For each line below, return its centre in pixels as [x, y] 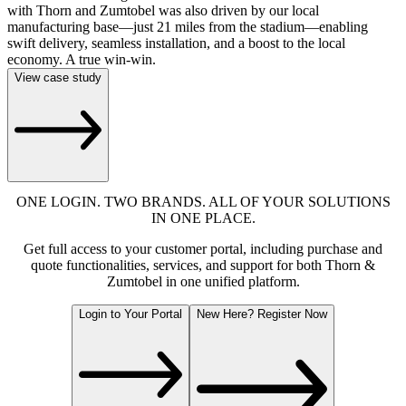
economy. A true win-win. [82, 60]
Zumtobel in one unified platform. [203, 281]
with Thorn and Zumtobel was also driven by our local [163, 11]
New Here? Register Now [262, 314]
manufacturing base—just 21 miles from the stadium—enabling [188, 27]
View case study [58, 78]
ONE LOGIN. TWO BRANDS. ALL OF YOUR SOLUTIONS [203, 201]
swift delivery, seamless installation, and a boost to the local [176, 43]
